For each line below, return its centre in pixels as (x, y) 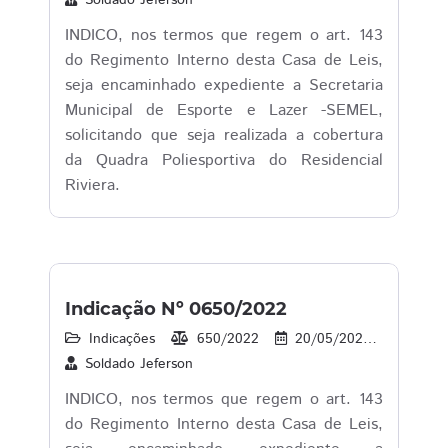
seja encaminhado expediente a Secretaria (224, 85)
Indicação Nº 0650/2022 (176, 309)
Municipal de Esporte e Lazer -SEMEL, (224, 110)
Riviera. (92, 185)
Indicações (122, 339)
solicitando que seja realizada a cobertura (224, 135)
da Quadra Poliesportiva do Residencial (224, 160)
